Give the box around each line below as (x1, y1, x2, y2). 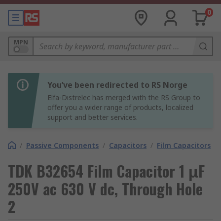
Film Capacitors (157, 141, 211, 150)
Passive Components (26, 141, 99, 150)
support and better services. (47, 112, 138, 122)
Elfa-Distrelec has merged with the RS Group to (47, 93, 200, 102)
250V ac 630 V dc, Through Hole (8, 178, 203, 200)
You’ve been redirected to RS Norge (47, 79, 187, 90)
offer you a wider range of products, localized (47, 103, 193, 112)
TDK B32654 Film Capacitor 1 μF (8, 160, 205, 182)
